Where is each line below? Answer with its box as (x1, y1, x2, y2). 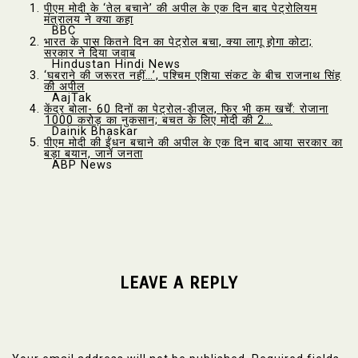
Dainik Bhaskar (44, 124, 138, 138)
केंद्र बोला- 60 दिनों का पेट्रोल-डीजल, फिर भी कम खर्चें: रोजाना (44, 101, 328, 116)
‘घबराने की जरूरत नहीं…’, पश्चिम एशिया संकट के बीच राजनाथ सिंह (44, 68, 341, 82)
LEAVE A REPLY (120, 272, 238, 293)
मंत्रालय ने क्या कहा (44, 12, 133, 26)
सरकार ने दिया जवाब (44, 46, 136, 60)
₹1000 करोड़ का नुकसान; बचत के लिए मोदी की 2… (44, 113, 272, 127)
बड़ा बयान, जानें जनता (44, 146, 143, 161)
